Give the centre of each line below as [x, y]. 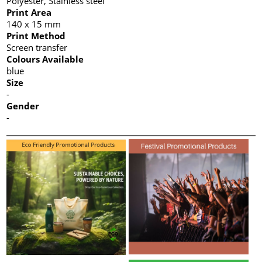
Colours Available [45, 59]
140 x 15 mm [34, 24]
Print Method [36, 35]
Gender [23, 106]
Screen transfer [37, 47]
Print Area [29, 12]
